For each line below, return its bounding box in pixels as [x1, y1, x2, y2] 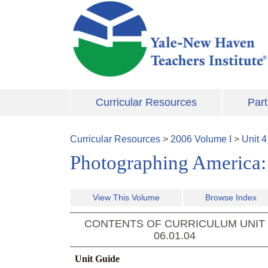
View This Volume [93, 193, 160, 203]
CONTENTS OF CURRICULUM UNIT [84, 218, 265, 230]
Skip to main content [70, 2, 156, 12]
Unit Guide [75, 254, 120, 264]
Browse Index [205, 193, 257, 203]
